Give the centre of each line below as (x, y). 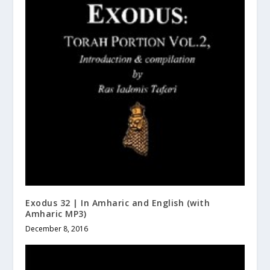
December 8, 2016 (57, 228)
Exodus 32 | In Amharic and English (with (118, 202)
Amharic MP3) (56, 213)
